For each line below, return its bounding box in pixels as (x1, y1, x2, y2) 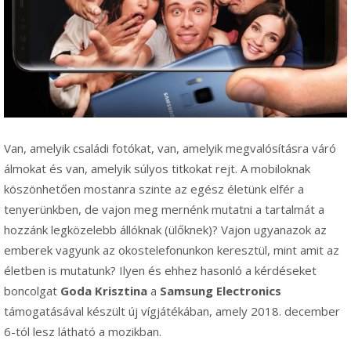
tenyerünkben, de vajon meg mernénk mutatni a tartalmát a (4, 201, 324, 217)
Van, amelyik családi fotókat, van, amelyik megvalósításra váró (4, 139, 336, 156)
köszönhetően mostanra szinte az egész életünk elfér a (4, 180, 304, 197)
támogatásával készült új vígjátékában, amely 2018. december (4, 302, 340, 319)
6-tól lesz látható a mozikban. (4, 323, 161, 339)
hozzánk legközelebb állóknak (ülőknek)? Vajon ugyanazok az (4, 221, 327, 237)
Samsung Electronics (160, 282, 281, 299)
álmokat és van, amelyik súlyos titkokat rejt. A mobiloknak (4, 160, 310, 176)
